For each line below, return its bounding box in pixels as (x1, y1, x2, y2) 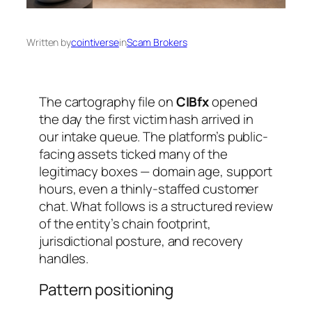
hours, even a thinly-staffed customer (39, 179, 259, 198)
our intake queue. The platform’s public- (39, 127, 268, 146)
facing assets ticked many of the (39, 144, 228, 163)
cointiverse (71, 35, 119, 49)
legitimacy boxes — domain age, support (39, 162, 273, 180)
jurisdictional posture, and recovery (39, 231, 244, 250)
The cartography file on (39, 92, 176, 111)
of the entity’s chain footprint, (39, 214, 211, 233)
